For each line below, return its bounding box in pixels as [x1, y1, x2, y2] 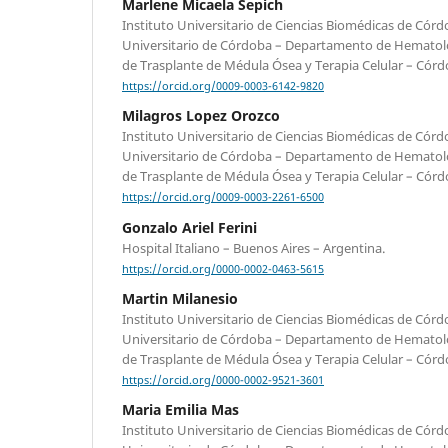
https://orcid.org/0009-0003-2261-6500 [122, 190, 324, 205]
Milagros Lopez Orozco [122, 106, 280, 126]
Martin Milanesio [122, 288, 238, 308]
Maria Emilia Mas [122, 399, 239, 419]
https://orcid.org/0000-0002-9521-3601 [122, 372, 324, 387]
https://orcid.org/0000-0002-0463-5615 [122, 261, 324, 276]
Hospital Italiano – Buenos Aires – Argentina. [122, 238, 385, 257]
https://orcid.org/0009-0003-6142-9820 [122, 79, 324, 94]
